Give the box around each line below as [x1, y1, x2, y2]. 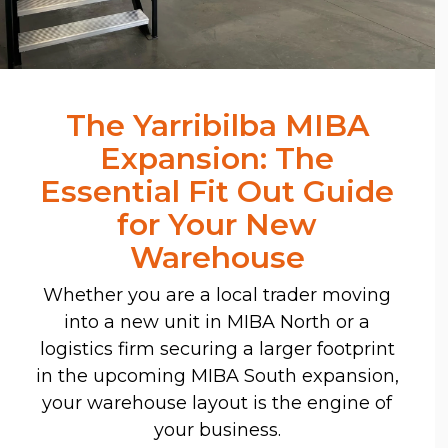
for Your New [117, 205, 318, 243]
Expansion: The [100, 139, 335, 177]
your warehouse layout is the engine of [42, 391, 393, 414]
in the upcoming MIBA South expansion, [35, 364, 399, 387]
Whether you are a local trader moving [43, 283, 392, 306]
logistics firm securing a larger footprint [39, 337, 395, 360]
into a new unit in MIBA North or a [64, 310, 371, 333]
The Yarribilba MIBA [65, 106, 369, 144]
